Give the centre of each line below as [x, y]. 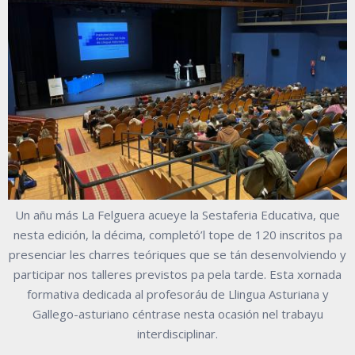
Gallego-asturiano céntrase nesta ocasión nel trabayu [177, 313]
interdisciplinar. [177, 333]
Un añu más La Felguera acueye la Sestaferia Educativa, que [177, 214]
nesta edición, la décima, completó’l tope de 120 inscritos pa [177, 234]
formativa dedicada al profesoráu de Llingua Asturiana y [177, 294]
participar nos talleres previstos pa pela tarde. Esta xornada [177, 274]
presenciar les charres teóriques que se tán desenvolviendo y [177, 254]
